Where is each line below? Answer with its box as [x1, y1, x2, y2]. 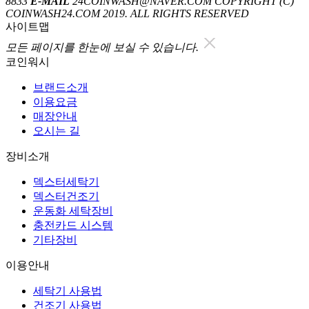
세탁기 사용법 [33, 285, 102, 297]
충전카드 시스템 [33, 219, 113, 232]
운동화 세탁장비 [33, 205, 113, 217]
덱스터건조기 [33, 190, 99, 203]
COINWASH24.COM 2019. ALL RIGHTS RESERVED [6, 8, 249, 20]
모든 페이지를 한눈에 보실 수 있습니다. [6, 41, 199, 54]
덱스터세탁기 [33, 176, 99, 188]
